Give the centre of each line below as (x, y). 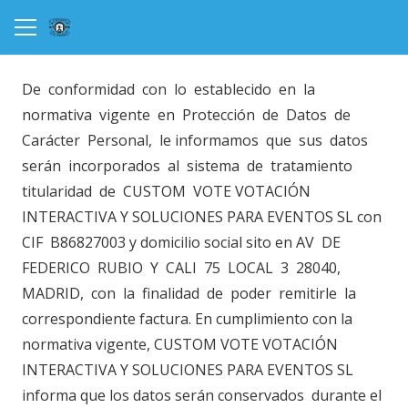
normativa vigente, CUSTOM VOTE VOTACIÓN (180, 344)
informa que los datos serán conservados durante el (202, 395)
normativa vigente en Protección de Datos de (188, 115)
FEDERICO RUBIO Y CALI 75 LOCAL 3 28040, (183, 268)
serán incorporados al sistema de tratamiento (189, 166)
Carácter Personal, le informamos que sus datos (197, 140)
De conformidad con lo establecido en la (170, 89)
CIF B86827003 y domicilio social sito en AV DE (183, 242)
